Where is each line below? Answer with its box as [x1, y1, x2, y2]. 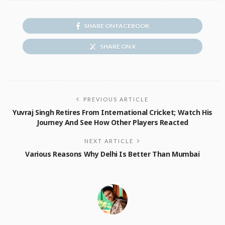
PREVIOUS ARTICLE [83, 96, 149, 103]
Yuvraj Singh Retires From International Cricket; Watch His [13, 107, 212, 118]
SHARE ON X [100, 43, 136, 51]
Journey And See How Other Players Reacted [37, 118, 188, 128]
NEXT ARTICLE [84, 138, 134, 145]
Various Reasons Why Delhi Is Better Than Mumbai [25, 149, 200, 159]
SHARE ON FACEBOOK [84, 22, 149, 30]
